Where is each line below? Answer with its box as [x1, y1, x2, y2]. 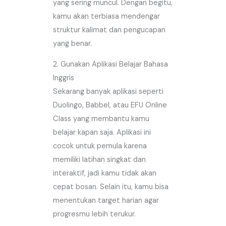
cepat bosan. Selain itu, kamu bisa [53, 182, 169, 192]
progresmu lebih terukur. [53, 209, 136, 219]
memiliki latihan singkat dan [53, 155, 146, 165]
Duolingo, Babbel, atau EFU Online [53, 100, 167, 110]
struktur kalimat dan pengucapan [53, 25, 166, 35]
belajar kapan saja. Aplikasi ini [53, 128, 151, 138]
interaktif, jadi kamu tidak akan [53, 168, 157, 179]
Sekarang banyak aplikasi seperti [53, 87, 164, 97]
